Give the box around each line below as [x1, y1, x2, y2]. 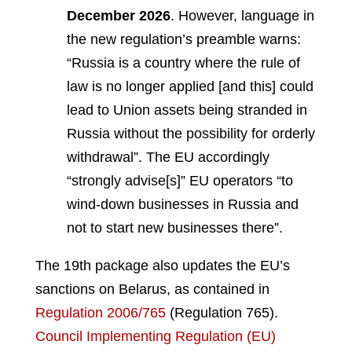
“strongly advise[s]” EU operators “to [67, 172, 293, 189]
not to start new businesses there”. [67, 219, 283, 236]
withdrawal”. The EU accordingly [67, 148, 269, 165]
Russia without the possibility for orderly [67, 125, 315, 141]
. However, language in [170, 7, 314, 24]
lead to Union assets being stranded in [67, 101, 307, 118]
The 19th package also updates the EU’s [35, 257, 290, 273]
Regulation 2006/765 [35, 304, 166, 321]
